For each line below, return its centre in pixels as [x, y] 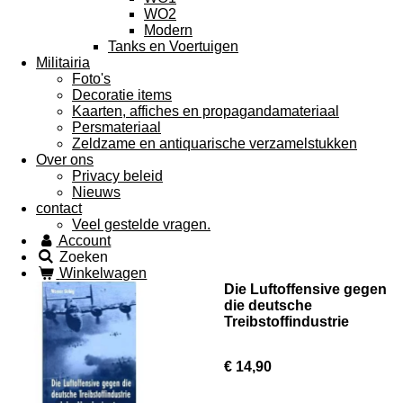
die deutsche [268, 305]
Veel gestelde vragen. [141, 224]
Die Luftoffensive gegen [305, 289]
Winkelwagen [103, 273]
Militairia [63, 63]
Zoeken [84, 257]
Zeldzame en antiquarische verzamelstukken [215, 143]
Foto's [91, 79]
